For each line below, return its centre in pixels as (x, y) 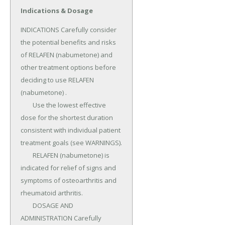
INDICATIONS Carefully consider (69, 30)
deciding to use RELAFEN (57, 80)
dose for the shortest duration (67, 118)
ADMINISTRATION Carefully (61, 218)
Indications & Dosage (57, 11)
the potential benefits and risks (68, 42)
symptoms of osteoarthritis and (69, 181)
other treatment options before (68, 68)
